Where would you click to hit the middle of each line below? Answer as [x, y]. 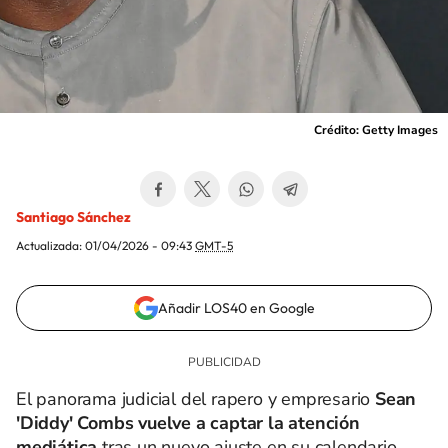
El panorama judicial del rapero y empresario [193, 399]
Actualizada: [50, 245]
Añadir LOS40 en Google [236, 308]
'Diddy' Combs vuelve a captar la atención [188, 423]
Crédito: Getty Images [376, 130]
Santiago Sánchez [73, 217]
